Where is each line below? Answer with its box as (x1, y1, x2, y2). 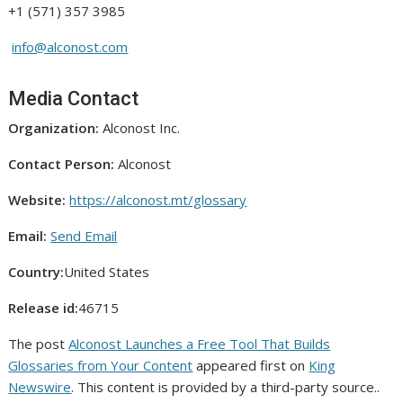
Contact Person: (8, 155, 115, 174)
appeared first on (193, 356, 309, 375)
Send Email (50, 227, 118, 246)
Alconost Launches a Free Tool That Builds (68, 335, 331, 354)
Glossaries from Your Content (8, 356, 193, 375)
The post (8, 335, 69, 354)
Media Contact (8, 87, 139, 111)
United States (64, 263, 150, 282)
